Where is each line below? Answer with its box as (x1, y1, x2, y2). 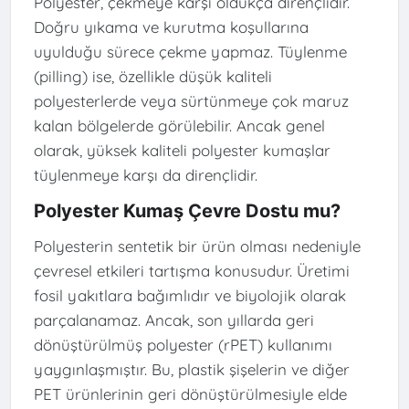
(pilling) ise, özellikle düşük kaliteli (33, 67, 272, 87)
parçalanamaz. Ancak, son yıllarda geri (33, 310, 314, 330)
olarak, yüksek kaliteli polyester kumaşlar (33, 141, 330, 161)
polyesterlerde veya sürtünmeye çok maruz (33, 91, 349, 111)
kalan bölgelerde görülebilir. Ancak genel (33, 116, 325, 136)
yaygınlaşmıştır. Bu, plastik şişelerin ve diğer (33, 360, 350, 380)
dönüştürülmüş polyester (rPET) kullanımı (33, 335, 332, 355)
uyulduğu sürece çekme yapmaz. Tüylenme (33, 42, 347, 62)
